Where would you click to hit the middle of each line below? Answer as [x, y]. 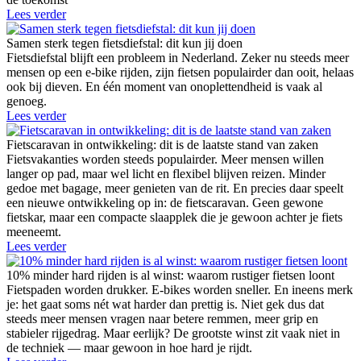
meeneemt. [34, 232]
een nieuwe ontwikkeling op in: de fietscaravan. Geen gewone [165, 203]
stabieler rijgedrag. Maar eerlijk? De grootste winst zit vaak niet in [173, 334]
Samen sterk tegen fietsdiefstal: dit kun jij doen [124, 44]
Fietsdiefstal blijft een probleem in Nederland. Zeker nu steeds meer [178, 58]
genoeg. [27, 102]
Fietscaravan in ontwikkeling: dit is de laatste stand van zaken [162, 145]
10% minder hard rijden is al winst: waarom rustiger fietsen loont [170, 276]
